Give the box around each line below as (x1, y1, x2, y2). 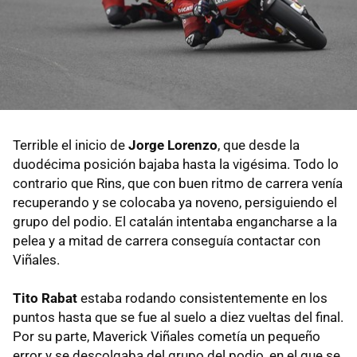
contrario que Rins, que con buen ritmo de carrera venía (13, 175, 343, 191)
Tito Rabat (13, 289, 77, 306)
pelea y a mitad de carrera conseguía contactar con (13, 232, 320, 249)
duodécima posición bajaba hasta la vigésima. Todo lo (13, 155, 339, 172)
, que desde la (218, 136, 300, 153)
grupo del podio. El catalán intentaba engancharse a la (13, 213, 337, 229)
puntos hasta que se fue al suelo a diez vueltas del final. (13, 308, 343, 325)
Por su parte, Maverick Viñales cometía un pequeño (13, 328, 320, 344)
